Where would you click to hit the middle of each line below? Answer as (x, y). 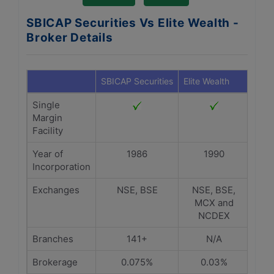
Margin (47, 118)
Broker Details (70, 38)
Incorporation (61, 167)
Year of (48, 154)
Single (46, 105)
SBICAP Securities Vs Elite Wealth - (133, 23)
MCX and (214, 203)
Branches (53, 239)
